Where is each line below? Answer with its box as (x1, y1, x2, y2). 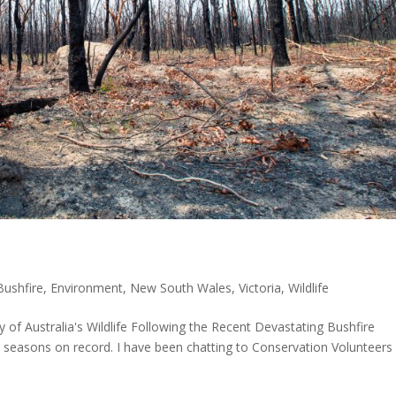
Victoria (239, 279, 282, 297)
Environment (50, 279, 124, 297)
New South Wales (130, 279, 232, 297)
